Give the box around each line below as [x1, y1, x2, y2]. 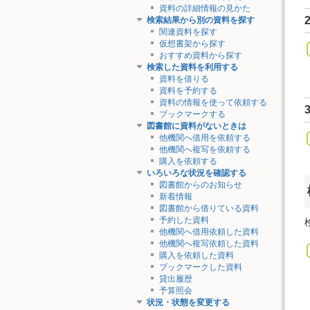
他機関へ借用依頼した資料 [158, 227, 259, 237]
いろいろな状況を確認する [146, 168, 246, 179]
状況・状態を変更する [146, 298, 230, 308]
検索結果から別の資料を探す [146, 15, 255, 26]
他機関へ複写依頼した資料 [158, 239, 259, 249]
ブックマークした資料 [158, 262, 242, 273]
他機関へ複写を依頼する [158, 145, 250, 155]
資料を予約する [158, 86, 217, 96]
